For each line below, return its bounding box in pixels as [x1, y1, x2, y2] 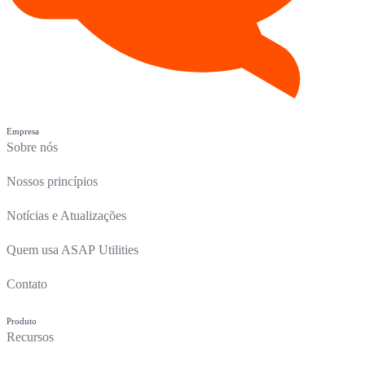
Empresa [7, 126, 39, 137]
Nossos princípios [7, 174, 98, 189]
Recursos [7, 330, 54, 345]
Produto [7, 316, 37, 327]
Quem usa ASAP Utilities [7, 243, 139, 257]
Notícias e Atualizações [7, 209, 126, 223]
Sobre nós [7, 140, 58, 155]
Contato [7, 277, 47, 292]
